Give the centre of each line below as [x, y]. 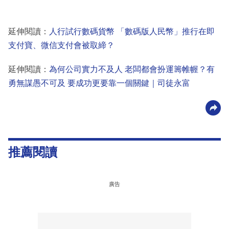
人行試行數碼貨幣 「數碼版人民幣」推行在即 [132, 31]
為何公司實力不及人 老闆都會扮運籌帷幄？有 [132, 69]
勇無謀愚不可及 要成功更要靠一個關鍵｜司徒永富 [99, 83]
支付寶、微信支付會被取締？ [61, 45]
